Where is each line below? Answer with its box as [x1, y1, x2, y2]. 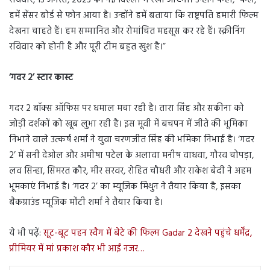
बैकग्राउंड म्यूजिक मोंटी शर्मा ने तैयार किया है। [9, 195, 163, 210]
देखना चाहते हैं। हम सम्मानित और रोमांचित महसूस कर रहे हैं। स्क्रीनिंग [9, 24, 245, 39]
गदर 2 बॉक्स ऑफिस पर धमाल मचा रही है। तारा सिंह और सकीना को [9, 101, 244, 116]
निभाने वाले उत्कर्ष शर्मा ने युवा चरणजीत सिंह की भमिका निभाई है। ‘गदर [9, 133, 254, 148]
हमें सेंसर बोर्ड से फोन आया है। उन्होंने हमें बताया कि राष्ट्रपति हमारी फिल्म [9, 8, 259, 24]
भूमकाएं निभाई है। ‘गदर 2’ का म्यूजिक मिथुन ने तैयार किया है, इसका [9, 180, 241, 195]
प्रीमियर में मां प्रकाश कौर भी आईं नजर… [9, 242, 145, 257]
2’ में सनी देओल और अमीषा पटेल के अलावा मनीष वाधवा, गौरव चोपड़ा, [9, 148, 254, 163]
